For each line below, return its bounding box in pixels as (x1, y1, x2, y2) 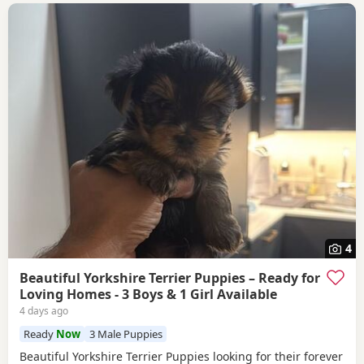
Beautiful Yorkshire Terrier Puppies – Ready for (19, 268, 320, 287)
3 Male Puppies (89, 326, 162, 341)
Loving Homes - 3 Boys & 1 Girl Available (19, 284, 277, 303)
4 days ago (19, 303, 68, 318)
